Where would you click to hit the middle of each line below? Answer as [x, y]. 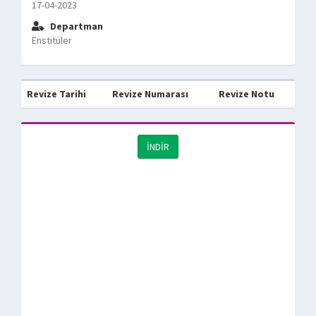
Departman [75, 26]
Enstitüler [52, 40]
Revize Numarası [150, 94]
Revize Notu [247, 94]
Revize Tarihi [56, 94]
